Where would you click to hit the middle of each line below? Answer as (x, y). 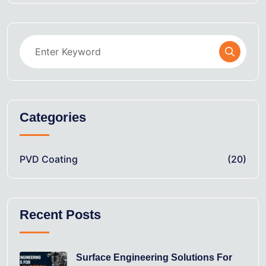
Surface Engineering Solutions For (154, 258)
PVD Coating (49, 159)
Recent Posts (60, 215)
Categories (53, 117)
